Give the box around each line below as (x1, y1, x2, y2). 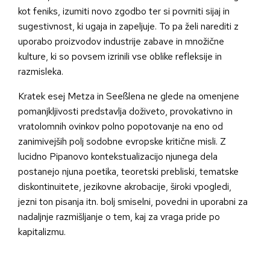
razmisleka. (18, 65, 63, 78)
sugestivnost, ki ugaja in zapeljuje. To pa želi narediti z (18, 20, 239, 33)
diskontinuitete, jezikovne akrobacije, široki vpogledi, (18, 180, 231, 193)
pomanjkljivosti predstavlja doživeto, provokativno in (18, 105, 233, 118)
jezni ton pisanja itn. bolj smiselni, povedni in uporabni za (18, 195, 248, 209)
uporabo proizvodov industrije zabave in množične (18, 35, 224, 48)
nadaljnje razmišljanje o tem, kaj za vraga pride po (18, 210, 220, 224)
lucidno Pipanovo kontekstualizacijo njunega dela (18, 150, 218, 163)
